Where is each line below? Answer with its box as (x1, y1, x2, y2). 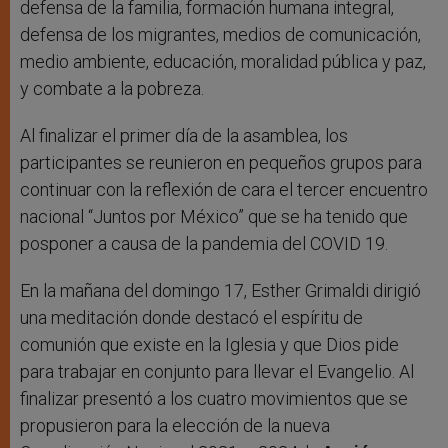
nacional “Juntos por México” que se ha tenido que (20, 206, 408, 228)
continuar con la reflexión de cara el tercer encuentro (20, 179, 428, 201)
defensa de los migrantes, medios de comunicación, (20, 24, 421, 46)
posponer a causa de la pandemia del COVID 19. (20, 233, 388, 255)
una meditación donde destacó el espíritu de (20, 307, 363, 329)
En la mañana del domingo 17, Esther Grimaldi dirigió (20, 280, 421, 302)
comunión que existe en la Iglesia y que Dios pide (20, 334, 399, 356)
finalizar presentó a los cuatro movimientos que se (20, 388, 408, 410)
